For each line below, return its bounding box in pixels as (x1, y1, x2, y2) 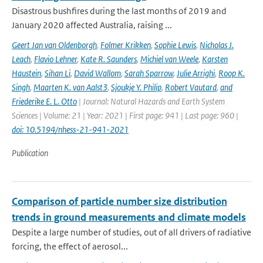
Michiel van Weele (140, 53, 198, 65)
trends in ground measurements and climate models (12, 211, 246, 224)
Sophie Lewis (154, 39, 196, 50)
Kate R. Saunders (80, 53, 137, 65)
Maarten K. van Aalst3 (33, 82, 107, 93)
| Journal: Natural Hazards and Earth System (77, 96, 225, 107)
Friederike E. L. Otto (12, 96, 77, 107)
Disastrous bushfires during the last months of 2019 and (12, 5, 227, 16)
